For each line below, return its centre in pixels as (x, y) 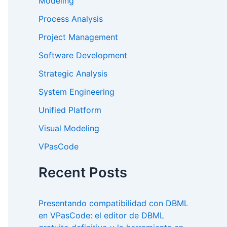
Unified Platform (70, 110)
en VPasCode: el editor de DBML (101, 215)
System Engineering (77, 92)
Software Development (83, 55)
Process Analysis (71, 19)
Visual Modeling (69, 128)
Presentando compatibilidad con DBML (113, 203)
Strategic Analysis (73, 74)
